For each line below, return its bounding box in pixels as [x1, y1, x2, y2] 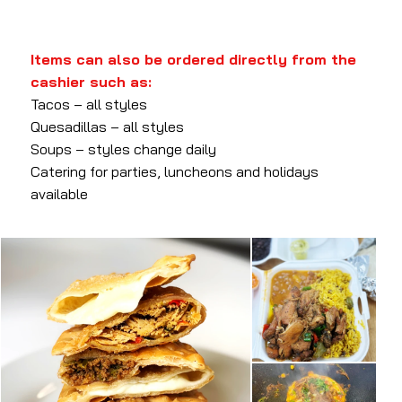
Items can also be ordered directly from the [31, 50, 357, 69]
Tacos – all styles [31, 95, 148, 114]
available [31, 185, 89, 204]
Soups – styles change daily [31, 140, 217, 159]
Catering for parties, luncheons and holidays [31, 162, 319, 181]
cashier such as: [31, 73, 153, 92]
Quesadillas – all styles [31, 118, 185, 136]
